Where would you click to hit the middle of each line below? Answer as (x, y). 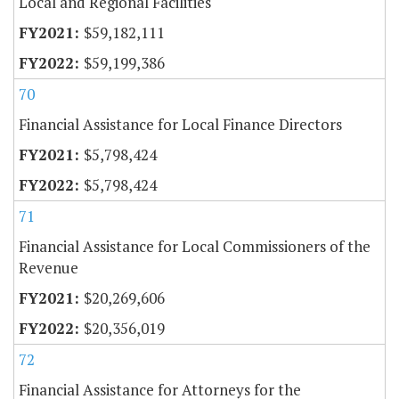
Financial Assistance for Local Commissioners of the (195, 247)
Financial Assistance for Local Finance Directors (180, 125)
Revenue (49, 268)
